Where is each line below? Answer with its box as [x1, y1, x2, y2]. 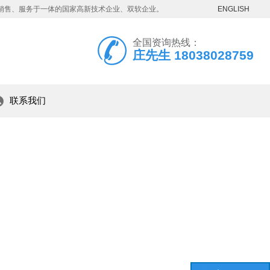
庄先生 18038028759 [133, 48, 254, 63]
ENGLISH [218, 5, 250, 13]
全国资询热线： [133, 37, 200, 48]
